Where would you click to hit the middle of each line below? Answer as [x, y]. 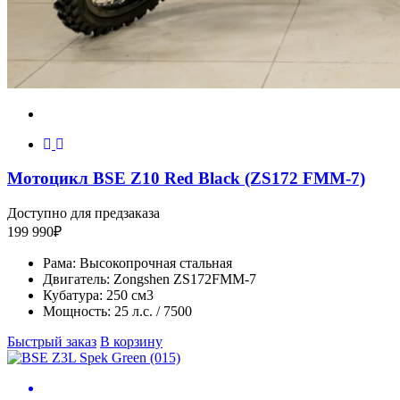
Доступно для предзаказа [83, 213]
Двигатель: [76, 279]
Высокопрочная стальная [156, 263]
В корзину [131, 342]
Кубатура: [73, 296]
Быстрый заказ [52, 342]
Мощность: [77, 312]
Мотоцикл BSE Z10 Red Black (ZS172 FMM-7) [186, 179]
